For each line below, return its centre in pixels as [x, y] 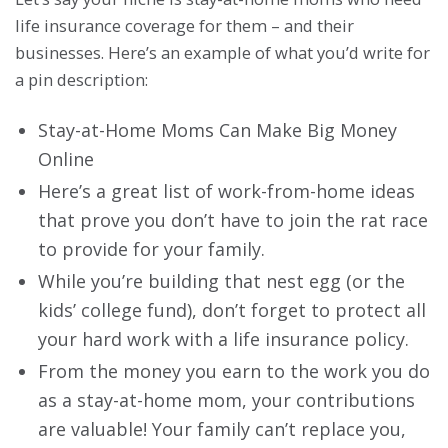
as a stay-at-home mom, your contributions [226, 399]
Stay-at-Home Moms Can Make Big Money [217, 129]
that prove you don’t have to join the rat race [233, 219]
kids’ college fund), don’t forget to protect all [232, 309]
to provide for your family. [151, 248]
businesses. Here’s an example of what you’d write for [222, 52]
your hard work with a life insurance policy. [223, 338]
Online [66, 158]
